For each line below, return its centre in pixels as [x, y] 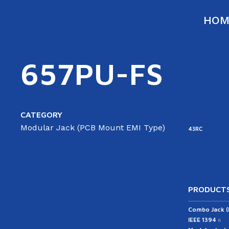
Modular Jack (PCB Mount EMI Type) [93, 128]
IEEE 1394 [203, 219]
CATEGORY [41, 115]
